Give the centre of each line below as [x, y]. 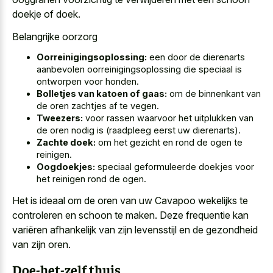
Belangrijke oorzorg [55, 36]
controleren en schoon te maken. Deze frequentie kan [130, 215]
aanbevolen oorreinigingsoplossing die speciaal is [139, 69]
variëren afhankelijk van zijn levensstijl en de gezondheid [135, 229]
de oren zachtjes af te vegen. [98, 106]
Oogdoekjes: [66, 167]
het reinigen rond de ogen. [91, 179]
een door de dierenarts [196, 57]
